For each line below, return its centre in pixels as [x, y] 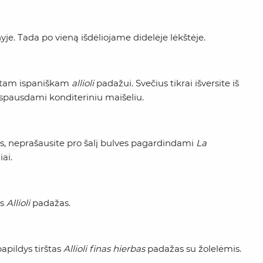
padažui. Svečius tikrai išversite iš [167, 83]
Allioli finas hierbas [104, 249]
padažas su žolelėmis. [193, 249]
